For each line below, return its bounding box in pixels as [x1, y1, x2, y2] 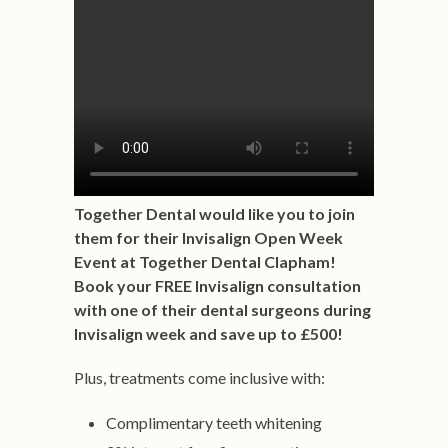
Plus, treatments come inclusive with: [74, 368, 325, 387]
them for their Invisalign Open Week [74, 228, 343, 247]
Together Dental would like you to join [74, 204, 355, 223]
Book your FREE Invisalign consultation [74, 276, 361, 295]
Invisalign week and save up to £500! [74, 324, 343, 343]
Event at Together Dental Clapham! [74, 252, 336, 271]
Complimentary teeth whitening [106, 413, 322, 432]
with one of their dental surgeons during [74, 300, 371, 319]
